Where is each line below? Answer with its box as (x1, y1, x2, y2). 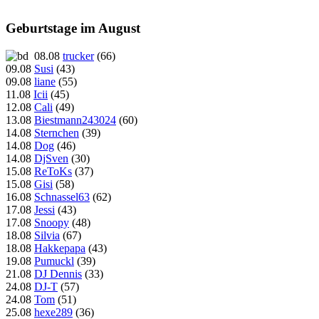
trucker (63, 49, 94, 62)
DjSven (34, 152, 68, 164)
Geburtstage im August (6, 21, 140, 36)
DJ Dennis (34, 267, 82, 280)
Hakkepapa (34, 241, 85, 254)
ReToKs (34, 164, 72, 177)
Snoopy (34, 216, 69, 229)
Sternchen (34, 126, 79, 139)
